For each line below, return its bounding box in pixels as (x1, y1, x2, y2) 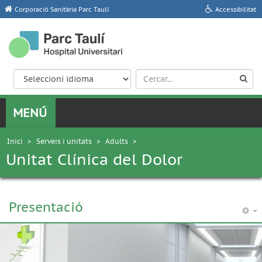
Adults (105, 137, 128, 146)
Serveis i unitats (36, 137, 92, 146)
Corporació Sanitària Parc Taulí (15, 5, 109, 13)
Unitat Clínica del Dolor (6, 150, 182, 169)
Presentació (9, 199, 83, 215)
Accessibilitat (215, 5, 256, 13)
